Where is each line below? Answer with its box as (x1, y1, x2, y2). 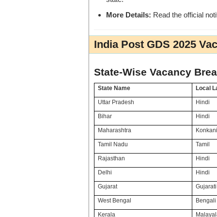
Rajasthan (98, 155, 125, 162)
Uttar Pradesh (98, 99, 135, 106)
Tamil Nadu (98, 141, 128, 148)
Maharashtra (98, 127, 132, 134)
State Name (98, 85, 131, 92)
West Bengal (98, 197, 132, 204)
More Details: (106, 10, 151, 19)
